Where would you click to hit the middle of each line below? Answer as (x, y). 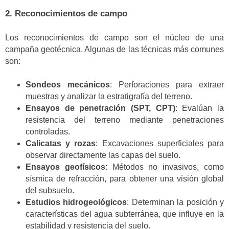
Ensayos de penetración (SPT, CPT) (100, 108)
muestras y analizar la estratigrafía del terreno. (109, 96)
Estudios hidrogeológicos (76, 202)
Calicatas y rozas (61, 143)
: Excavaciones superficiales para (160, 143)
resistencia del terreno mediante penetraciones (125, 120)
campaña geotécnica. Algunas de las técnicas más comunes (114, 49)
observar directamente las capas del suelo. (103, 155)
